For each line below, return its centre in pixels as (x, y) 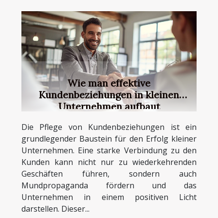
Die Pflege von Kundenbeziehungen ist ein (109, 127)
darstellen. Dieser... (55, 209)
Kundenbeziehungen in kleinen (109, 94)
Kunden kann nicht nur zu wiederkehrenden (109, 162)
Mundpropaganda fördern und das (109, 185)
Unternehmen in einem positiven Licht (109, 197)
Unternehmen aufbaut (109, 106)
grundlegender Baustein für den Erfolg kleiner (109, 138)
